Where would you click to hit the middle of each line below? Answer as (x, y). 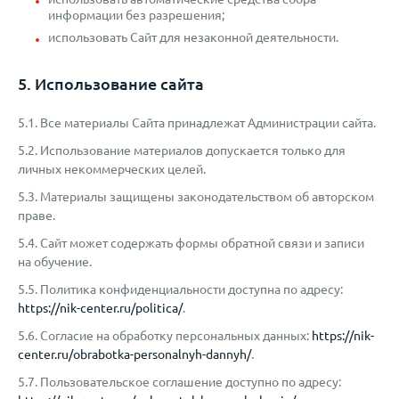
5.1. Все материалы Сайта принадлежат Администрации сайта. (197, 123)
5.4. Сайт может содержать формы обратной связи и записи (191, 243)
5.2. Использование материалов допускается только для (182, 151)
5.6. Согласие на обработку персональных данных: (165, 336)
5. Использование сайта (111, 84)
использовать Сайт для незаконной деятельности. (193, 37)
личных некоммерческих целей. (112, 169)
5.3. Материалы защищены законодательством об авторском (196, 197)
